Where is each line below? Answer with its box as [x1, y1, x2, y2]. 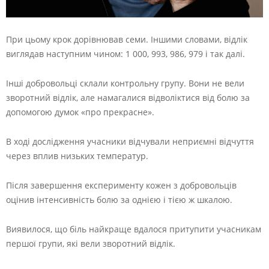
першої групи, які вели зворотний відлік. [6, 237, 175, 249]
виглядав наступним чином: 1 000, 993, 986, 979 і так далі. [6, 47, 245, 59]
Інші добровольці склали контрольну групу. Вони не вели [6, 77, 244, 89]
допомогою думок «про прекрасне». [6, 106, 154, 118]
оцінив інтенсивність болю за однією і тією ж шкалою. [6, 193, 232, 205]
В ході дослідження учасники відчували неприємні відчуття [6, 135, 254, 147]
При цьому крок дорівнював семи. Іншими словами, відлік [6, 33, 247, 45]
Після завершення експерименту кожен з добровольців [6, 179, 237, 191]
